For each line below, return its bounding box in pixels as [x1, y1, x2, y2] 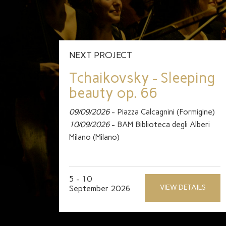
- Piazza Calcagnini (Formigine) [109, 107, 215, 117]
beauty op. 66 [69, 84, 157, 101]
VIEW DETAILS [159, 183, 206, 192]
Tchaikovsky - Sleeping [69, 69, 215, 86]
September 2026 [69, 184, 131, 193]
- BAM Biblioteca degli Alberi [109, 120, 210, 129]
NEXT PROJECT [69, 49, 132, 61]
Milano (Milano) [69, 132, 120, 142]
